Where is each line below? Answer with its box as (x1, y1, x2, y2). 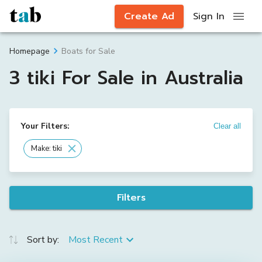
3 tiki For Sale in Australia (9, 64, 243, 92)
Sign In (193, 9, 225, 23)
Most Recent (68, 233, 123, 246)
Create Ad (124, 9, 174, 23)
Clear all (213, 122, 241, 130)
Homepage (9, 46, 50, 57)
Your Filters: (21, 120, 70, 132)
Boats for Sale (61, 45, 115, 57)
